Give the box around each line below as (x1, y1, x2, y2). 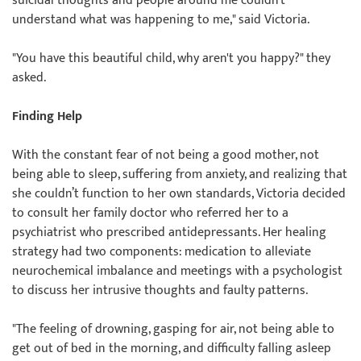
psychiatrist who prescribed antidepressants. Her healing (12, 222, 326, 243)
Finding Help (12, 106, 82, 127)
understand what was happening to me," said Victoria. (12, 9, 309, 31)
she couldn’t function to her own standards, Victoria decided (12, 183, 346, 205)
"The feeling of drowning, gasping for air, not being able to (12, 318, 334, 340)
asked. (12, 67, 46, 89)
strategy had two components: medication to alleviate (12, 241, 311, 263)
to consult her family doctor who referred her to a (12, 202, 288, 224)
